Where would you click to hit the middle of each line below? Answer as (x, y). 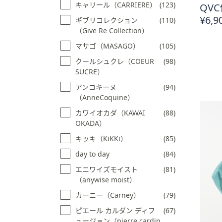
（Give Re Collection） (112, 30)
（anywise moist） (106, 179)
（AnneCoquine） (105, 97)
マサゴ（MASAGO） (108, 46)
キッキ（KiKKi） (101, 138)
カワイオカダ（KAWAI (110, 112)
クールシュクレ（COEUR (115, 61)
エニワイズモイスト (107, 169)
